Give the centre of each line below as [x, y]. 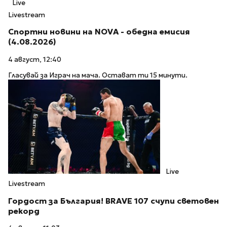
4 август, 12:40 [35, 60]
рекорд [24, 211]
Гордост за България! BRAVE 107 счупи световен [113, 201]
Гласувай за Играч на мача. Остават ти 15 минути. [98, 75]
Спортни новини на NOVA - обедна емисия [99, 32]
